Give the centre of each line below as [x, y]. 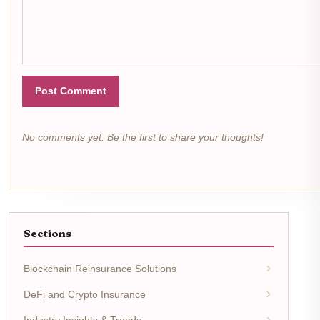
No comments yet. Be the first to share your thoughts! [143, 137]
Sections [47, 233]
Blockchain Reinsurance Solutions [100, 268]
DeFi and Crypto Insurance [85, 294]
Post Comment [71, 91]
